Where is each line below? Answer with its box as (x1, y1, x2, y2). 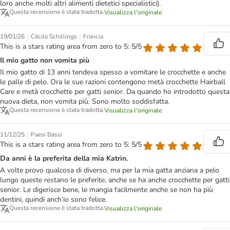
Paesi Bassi (31, 130, 62, 139)
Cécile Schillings (31, 32, 77, 41)
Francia (83, 32, 103, 41)
